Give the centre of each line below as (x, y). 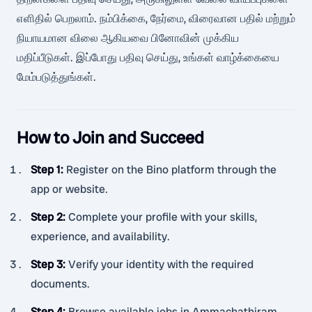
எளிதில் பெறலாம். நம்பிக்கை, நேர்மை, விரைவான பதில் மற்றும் (156, 18)
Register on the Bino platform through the (171, 170)
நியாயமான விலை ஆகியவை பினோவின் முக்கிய (128, 38)
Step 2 (47, 217)
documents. (60, 284)
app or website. (69, 189)
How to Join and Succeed (110, 138)
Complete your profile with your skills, (163, 217)
